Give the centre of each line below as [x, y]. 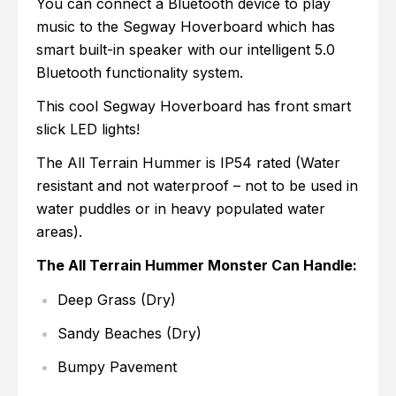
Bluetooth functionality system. [140, 73]
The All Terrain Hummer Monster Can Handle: [197, 266]
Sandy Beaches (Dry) [130, 334]
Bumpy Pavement [118, 367]
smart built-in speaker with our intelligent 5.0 [186, 50]
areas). [60, 232]
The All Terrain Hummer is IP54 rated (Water [189, 163]
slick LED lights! [88, 129]
